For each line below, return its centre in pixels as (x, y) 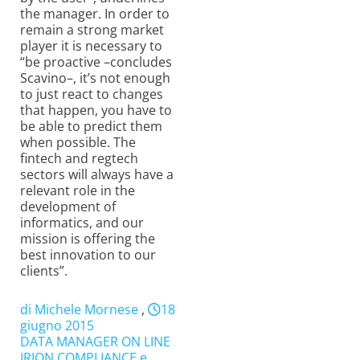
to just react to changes (92, 94)
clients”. (44, 271)
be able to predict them (91, 127)
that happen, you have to (96, 110)
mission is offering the (88, 239)
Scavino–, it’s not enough (95, 78)
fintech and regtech (79, 159)
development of (68, 207)
